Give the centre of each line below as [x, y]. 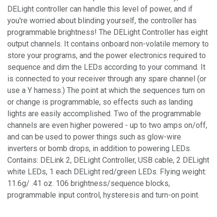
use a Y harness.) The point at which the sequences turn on [106, 90]
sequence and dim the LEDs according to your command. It [106, 67]
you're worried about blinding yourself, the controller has [102, 20]
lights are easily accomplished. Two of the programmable [104, 113]
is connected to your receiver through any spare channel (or [107, 78]
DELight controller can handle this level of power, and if [100, 9]
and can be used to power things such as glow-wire [94, 137]
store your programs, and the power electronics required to [107, 55]
